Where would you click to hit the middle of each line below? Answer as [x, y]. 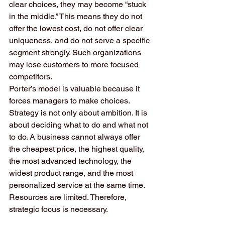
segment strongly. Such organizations [76, 52]
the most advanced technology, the [71, 161]
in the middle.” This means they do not [77, 16]
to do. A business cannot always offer [76, 137]
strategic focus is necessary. [59, 209]
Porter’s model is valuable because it [75, 89]
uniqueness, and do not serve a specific [80, 40]
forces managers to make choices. [70, 101]
